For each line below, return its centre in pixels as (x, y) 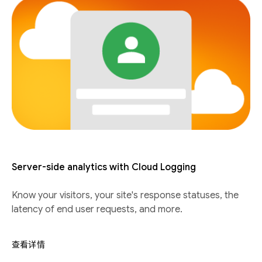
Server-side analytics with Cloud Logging (104, 168)
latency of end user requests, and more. (97, 210)
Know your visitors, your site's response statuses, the (125, 196)
